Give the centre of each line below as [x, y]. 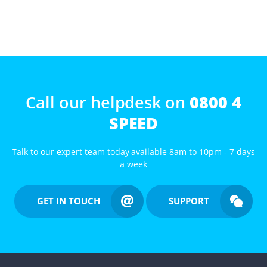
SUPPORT [189, 201]
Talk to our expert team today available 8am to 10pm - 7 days [133, 151]
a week [133, 164]
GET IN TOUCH [69, 201]
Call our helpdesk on [108, 102]
